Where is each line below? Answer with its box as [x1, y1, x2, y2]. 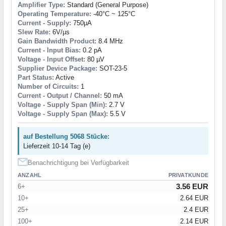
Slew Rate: [18, 28, 50, 36]
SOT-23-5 [97, 64, 127, 72]
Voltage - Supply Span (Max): [18, 109, 108, 118]
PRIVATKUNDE [168, 172, 208, 178]
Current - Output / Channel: [18, 91, 102, 99]
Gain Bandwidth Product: [18, 37, 96, 45]
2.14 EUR [180, 217, 208, 225]
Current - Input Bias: [18, 46, 81, 54]
